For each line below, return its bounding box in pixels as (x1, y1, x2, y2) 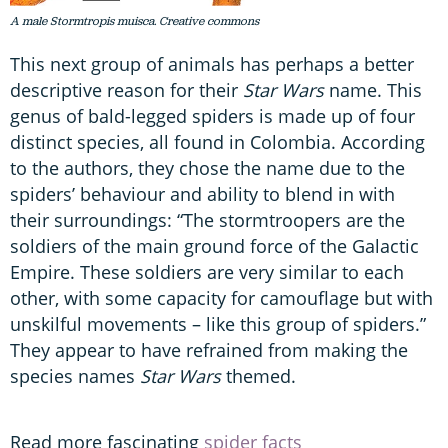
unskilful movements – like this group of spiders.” (10, 312, 426, 337)
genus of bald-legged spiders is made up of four (10, 104, 415, 129)
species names (10, 364, 140, 389)
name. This (324, 78, 422, 103)
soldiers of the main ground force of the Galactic (10, 234, 419, 259)
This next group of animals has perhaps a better (10, 52, 414, 77)
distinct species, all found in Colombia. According (10, 130, 425, 155)
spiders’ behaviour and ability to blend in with (10, 182, 395, 207)
